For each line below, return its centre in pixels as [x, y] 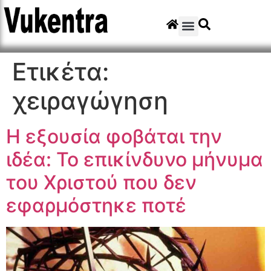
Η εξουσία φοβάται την [114, 136]
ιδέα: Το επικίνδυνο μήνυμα [135, 159]
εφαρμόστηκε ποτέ [96, 205]
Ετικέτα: [60, 71]
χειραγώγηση [90, 100]
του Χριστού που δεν [101, 182]
